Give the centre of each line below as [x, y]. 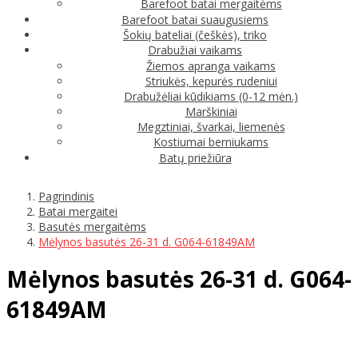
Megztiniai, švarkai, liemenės [211, 126]
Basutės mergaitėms [92, 226]
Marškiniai [211, 111]
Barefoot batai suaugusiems [195, 19]
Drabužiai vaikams [195, 50]
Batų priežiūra [195, 157]
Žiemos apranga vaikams [211, 66]
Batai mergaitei [78, 211]
